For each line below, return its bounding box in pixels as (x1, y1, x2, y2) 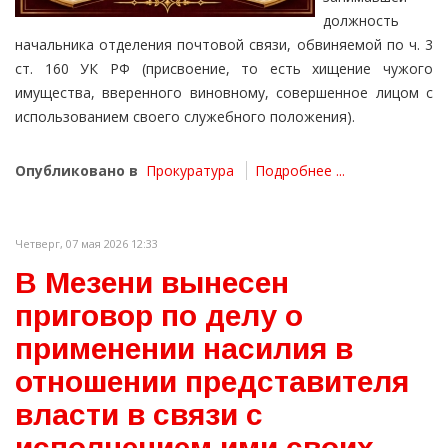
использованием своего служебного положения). (15, 107, 355, 127)
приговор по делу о (15, 299, 303, 333)
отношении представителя (15, 365, 409, 399)
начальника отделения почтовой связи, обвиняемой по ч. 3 (15, 35, 433, 55)
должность (323, 11, 399, 31)
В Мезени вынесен (15, 266, 289, 300)
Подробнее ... (255, 161, 345, 181)
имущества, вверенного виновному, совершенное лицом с (15, 83, 433, 103)
